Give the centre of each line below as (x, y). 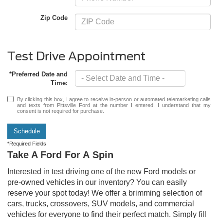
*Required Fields (27, 144)
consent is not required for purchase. (61, 111)
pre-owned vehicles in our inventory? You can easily (97, 182)
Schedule (27, 131)
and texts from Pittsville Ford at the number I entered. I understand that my (114, 105)
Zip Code (54, 18)
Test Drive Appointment (76, 56)
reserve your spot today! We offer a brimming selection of (105, 193)
